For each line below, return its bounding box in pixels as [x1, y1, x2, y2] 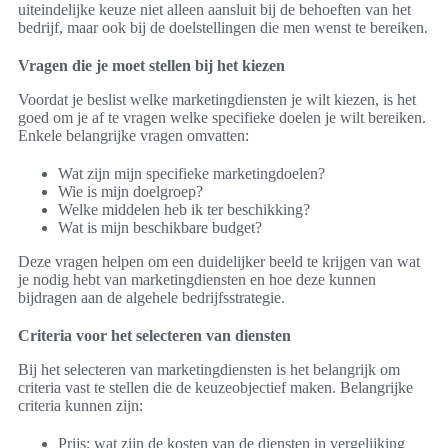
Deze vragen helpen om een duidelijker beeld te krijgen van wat [18, 253, 420, 271]
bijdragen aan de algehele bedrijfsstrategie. [18, 289, 285, 307]
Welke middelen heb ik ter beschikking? [58, 201, 310, 219]
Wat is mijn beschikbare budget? [58, 219, 262, 237]
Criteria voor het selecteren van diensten [18, 327, 291, 345]
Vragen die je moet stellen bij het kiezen [18, 57, 285, 75]
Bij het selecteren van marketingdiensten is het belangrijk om [18, 361, 400, 379]
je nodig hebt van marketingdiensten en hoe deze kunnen [18, 271, 376, 289]
